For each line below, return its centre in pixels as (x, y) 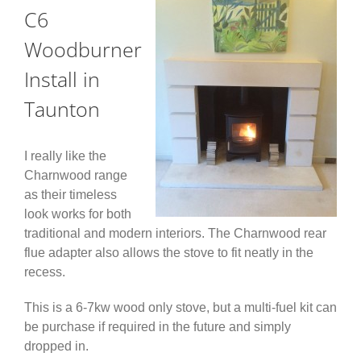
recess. (45, 272)
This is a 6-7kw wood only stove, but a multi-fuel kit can (180, 307)
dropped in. (56, 346)
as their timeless (71, 194)
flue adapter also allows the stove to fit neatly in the (169, 252)
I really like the (65, 156)
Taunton (62, 109)
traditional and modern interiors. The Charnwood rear (175, 233)
